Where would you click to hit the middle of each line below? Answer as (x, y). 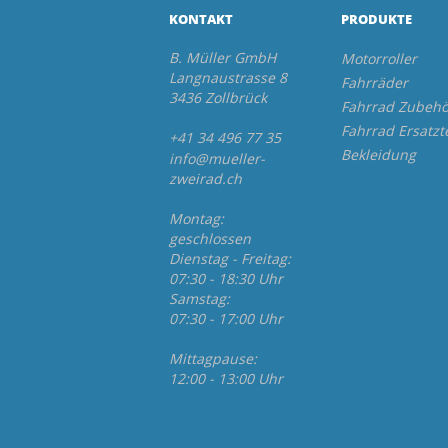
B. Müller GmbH (222, 57)
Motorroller (379, 58)
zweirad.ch (205, 178)
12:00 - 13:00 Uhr (225, 378)
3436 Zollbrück (217, 97)
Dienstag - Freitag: (233, 258)
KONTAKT (200, 18)
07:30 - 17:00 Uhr (225, 318)
